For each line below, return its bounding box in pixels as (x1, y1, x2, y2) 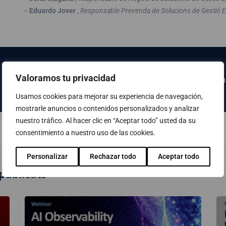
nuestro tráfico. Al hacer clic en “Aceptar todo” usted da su (16, 117, 196, 125)
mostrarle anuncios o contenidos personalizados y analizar (16, 104, 199, 113)
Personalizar (26, 152, 68, 161)
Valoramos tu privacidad (16, 73, 116, 84)
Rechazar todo (89, 152, 136, 161)
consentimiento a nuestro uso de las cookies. (16, 129, 155, 137)
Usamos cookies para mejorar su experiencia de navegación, (16, 92, 203, 101)
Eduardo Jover (29, 7, 76, 15)
